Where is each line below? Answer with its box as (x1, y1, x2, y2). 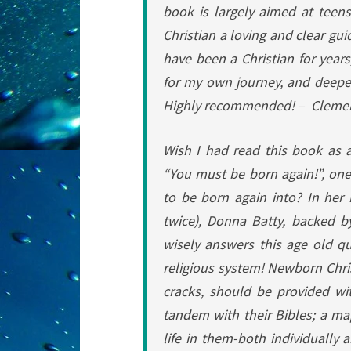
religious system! (163, 259, 267, 277)
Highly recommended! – (163, 96, 311, 114)
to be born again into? (163, 188, 307, 206)
